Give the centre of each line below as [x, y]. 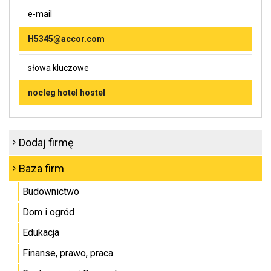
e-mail [40, 14]
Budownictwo [51, 191]
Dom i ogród [48, 212]
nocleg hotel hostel [67, 92]
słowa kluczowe [58, 67]
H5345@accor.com [66, 38]
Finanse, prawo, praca [68, 253]
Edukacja [41, 232]
